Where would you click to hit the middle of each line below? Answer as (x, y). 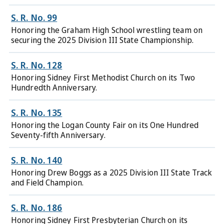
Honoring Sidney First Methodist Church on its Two (103, 77)
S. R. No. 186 (37, 207)
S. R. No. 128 (37, 65)
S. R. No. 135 (37, 112)
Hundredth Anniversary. (54, 87)
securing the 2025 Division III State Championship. (102, 40)
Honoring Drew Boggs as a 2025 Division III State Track (112, 172)
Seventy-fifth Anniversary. (58, 135)
